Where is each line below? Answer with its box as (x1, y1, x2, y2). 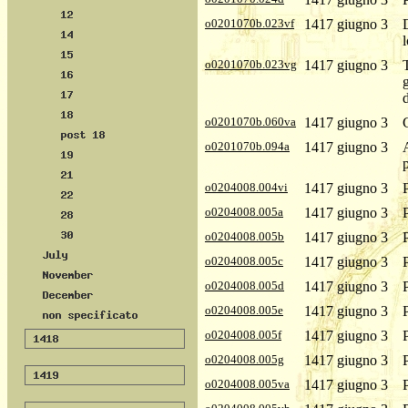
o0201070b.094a (205, 139, 290, 153)
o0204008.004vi (205, 180, 288, 194)
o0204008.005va (205, 377, 290, 391)
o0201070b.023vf (205, 16, 294, 30)
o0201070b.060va (205, 115, 296, 128)
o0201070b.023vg (205, 57, 297, 71)
